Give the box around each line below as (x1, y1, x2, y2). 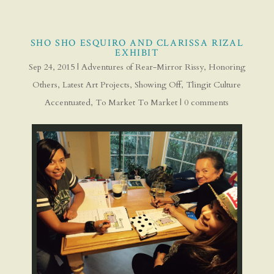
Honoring (208, 61, 245, 73)
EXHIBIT (115, 46, 159, 59)
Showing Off (135, 78, 182, 91)
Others (32, 78, 58, 91)
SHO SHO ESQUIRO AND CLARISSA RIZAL (30, 36, 244, 50)
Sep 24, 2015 (28, 61, 75, 73)
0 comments (184, 96, 229, 108)
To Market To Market (95, 96, 178, 108)
